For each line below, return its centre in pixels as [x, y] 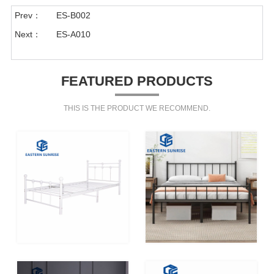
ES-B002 [73, 15]
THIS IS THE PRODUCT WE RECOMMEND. [137, 108]
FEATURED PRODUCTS [137, 81]
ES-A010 [73, 34]
